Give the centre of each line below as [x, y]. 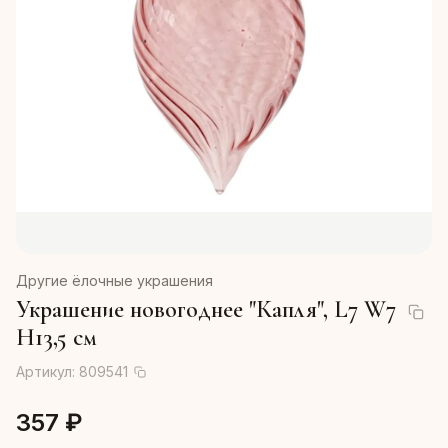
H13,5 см [56, 337]
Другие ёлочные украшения [114, 280]
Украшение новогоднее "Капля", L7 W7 [206, 309]
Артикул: [47, 371]
